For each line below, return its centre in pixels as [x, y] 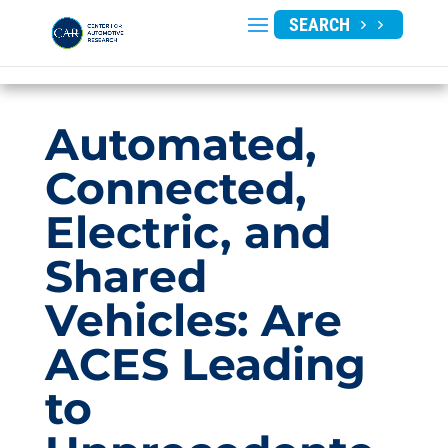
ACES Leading [205, 364]
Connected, [175, 188]
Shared [125, 276]
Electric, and [187, 232]
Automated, [180, 144]
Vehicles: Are [193, 320]
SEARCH [322, 24]
